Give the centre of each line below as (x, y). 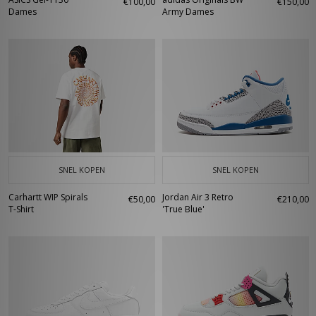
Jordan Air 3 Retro (198, 197)
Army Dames (188, 12)
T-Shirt (21, 209)
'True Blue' (183, 209)
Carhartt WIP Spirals (48, 197)
